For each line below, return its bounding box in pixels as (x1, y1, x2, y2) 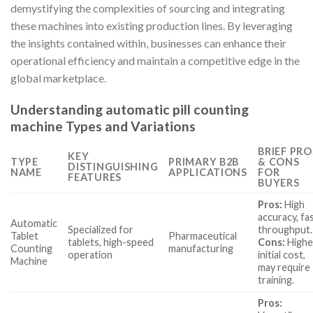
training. (258, 274, 295, 286)
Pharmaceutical (168, 230, 238, 242)
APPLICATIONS (168, 166, 247, 179)
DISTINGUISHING (68, 161, 159, 173)
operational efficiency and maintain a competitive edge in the (10, 53, 300, 67)
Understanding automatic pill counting (10, 101, 249, 117)
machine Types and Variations (10, 117, 196, 134)
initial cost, (258, 249, 306, 261)
